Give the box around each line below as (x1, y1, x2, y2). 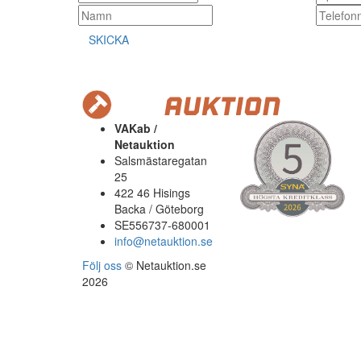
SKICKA (89, 31, 129, 48)
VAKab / (114, 120, 157, 136)
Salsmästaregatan (114, 152, 207, 168)
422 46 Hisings (114, 185, 190, 201)
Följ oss (82, 257, 122, 273)
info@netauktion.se (114, 233, 213, 249)
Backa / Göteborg (114, 201, 204, 217)
